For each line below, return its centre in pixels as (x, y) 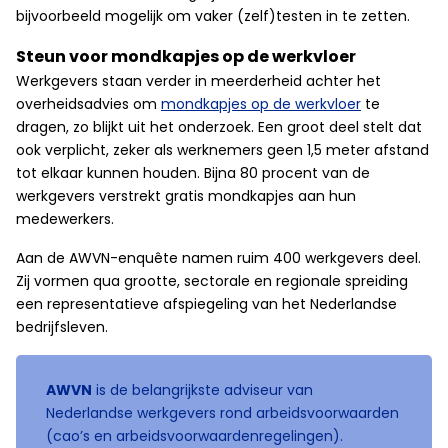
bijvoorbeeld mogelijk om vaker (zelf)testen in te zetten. (213, 16)
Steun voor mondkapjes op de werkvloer (186, 56)
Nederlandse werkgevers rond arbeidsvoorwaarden (222, 413)
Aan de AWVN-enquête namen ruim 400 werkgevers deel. (218, 258)
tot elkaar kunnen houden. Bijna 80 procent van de (193, 173)
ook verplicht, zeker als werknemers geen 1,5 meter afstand (222, 150)
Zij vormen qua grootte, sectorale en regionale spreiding (212, 281)
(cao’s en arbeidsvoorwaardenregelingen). (194, 436)
